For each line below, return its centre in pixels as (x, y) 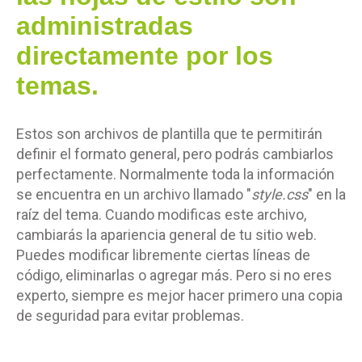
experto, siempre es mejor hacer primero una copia (179, 295)
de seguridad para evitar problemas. (130, 316)
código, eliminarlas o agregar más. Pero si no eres (174, 275)
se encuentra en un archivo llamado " (134, 194)
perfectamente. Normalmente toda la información (175, 174)
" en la (327, 194)
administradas (105, 26)
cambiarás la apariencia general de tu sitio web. (166, 235)
